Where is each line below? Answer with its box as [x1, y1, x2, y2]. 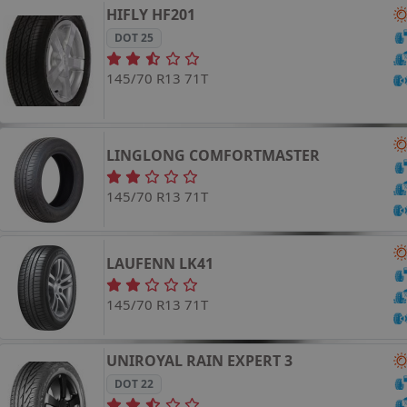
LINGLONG [106, 145, 186, 166]
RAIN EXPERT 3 [186, 350, 293, 371]
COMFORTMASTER [189, 145, 321, 166]
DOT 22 [114, 375, 154, 392]
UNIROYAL [106, 350, 184, 371]
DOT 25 [114, 29, 154, 45]
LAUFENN [106, 253, 176, 274]
